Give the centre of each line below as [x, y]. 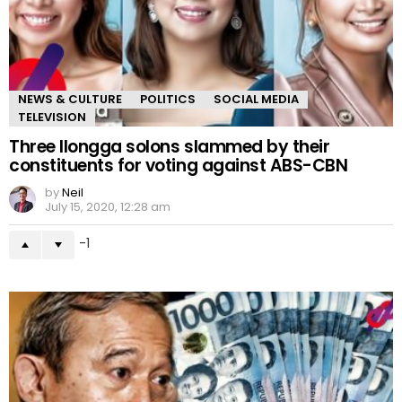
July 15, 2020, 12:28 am [108, 207]
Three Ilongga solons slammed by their [170, 147]
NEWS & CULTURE [70, 100]
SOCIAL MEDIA [256, 100]
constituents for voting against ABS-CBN [179, 166]
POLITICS [168, 100]
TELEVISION [52, 118]
